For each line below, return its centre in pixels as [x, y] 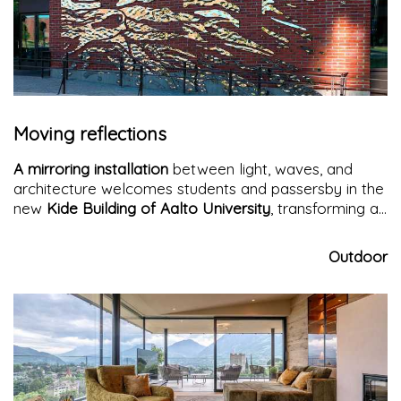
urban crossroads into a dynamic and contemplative [195, 228]
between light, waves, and [260, 169]
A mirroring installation [91, 169]
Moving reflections [90, 134]
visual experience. [74, 248]
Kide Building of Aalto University [158, 209]
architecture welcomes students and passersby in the [199, 189]
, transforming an [328, 209]
